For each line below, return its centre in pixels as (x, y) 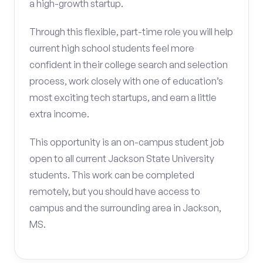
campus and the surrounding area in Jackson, (125, 208)
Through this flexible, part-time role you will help (131, 32)
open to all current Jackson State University (122, 159)
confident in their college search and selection (129, 65)
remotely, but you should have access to (115, 191)
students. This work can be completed (112, 175)
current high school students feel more (112, 48)
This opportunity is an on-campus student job (127, 142)
